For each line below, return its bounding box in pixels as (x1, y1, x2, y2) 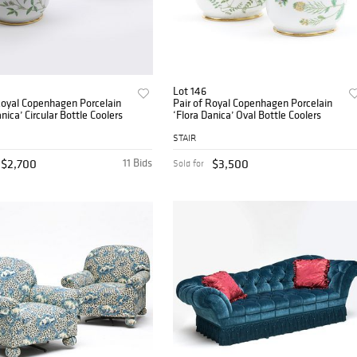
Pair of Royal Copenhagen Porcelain (173, 96, 333, 111)
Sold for (173, 158, 205, 170)
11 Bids (123, 155, 153, 171)
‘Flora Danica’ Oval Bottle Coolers (173, 108, 322, 123)
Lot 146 (173, 84, 207, 99)
